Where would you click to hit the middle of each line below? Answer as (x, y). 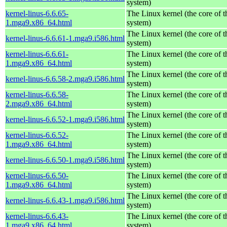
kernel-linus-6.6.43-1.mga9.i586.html (65, 200)
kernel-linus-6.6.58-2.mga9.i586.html (65, 79)
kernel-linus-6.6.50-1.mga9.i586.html (65, 160)
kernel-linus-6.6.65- (37, 13)
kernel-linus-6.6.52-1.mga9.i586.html (65, 119)
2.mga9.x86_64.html (39, 103)
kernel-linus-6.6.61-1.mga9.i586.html (65, 38)
